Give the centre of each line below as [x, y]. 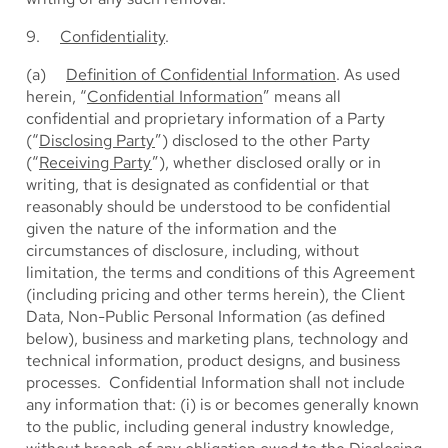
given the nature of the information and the [181, 228]
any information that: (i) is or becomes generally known [222, 404]
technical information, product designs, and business [213, 360]
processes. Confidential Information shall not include [215, 382]
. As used [368, 74]
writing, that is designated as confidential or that [197, 184]
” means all [302, 96]
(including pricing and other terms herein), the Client [215, 294]
